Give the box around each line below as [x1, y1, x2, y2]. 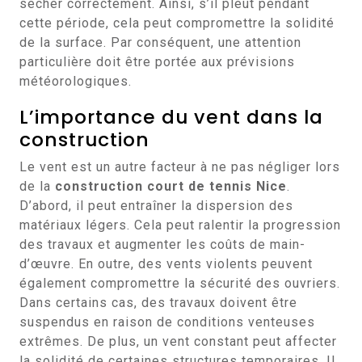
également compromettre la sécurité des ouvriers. [19, 276, 340, 291]
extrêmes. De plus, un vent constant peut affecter [19, 334, 337, 349]
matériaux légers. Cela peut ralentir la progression [19, 217, 341, 233]
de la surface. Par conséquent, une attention [19, 35, 301, 50]
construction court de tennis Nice [55, 179, 287, 194]
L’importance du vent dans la [19, 103, 323, 130]
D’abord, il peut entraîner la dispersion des [19, 198, 293, 213]
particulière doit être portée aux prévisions [19, 54, 295, 69]
